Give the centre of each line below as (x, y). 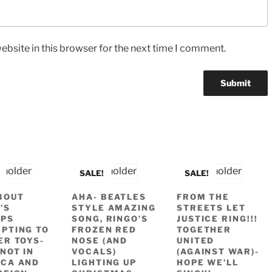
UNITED (195, 240)
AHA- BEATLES (109, 196)
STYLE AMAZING (114, 207)
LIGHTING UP (104, 262)
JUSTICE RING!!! (217, 218)
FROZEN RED (104, 229)
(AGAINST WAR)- (218, 251)
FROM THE (203, 196)
